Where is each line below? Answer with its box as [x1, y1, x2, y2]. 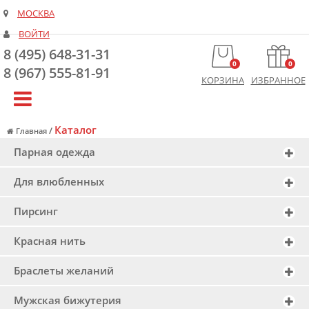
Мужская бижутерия [14, 293, 121, 307]
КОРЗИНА [201, 74, 244, 86]
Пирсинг [14, 204, 58, 218]
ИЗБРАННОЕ [250, 74, 306, 86]
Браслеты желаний [14, 263, 114, 277]
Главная [16, 126, 47, 136]
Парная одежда [14, 145, 95, 159]
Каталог [54, 123, 97, 137]
